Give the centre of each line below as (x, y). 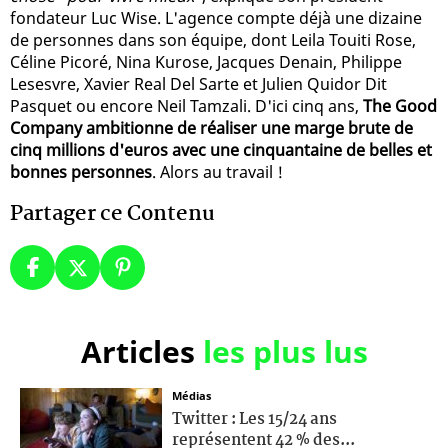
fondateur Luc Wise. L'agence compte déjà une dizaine (216, 17)
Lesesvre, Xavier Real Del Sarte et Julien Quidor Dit (198, 83)
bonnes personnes (81, 171)
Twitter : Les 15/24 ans (254, 419)
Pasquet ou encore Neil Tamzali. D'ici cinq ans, (186, 105)
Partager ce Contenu (112, 213)
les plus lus (285, 351)
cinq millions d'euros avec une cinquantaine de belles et (221, 149)
